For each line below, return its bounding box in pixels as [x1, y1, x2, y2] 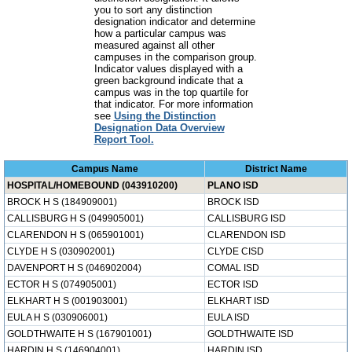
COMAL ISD [207, 262, 259, 273]
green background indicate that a [93, 75, 243, 86]
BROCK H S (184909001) [7, 196, 117, 207]
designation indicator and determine [93, 16, 255, 27]
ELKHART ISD [207, 295, 269, 306]
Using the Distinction [113, 110, 216, 122]
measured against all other [93, 39, 214, 51]
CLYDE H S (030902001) [7, 246, 115, 257]
